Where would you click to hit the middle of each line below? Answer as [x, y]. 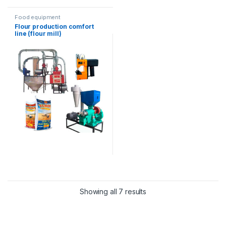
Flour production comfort [54, 26]
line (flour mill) [38, 33]
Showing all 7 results [113, 192]
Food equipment [38, 17]
